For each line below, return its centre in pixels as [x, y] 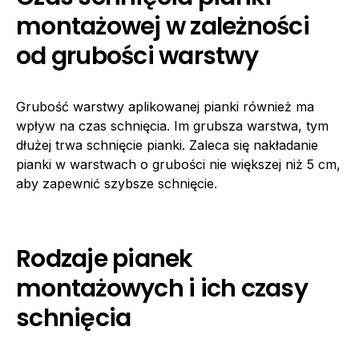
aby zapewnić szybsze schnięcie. [117, 184]
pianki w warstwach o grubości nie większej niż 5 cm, [178, 165]
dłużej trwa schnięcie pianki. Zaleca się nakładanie [167, 145]
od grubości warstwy [137, 56]
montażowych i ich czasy [162, 289]
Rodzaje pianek [105, 259]
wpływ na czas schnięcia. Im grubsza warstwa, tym [172, 126]
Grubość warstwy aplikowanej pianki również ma [165, 107]
